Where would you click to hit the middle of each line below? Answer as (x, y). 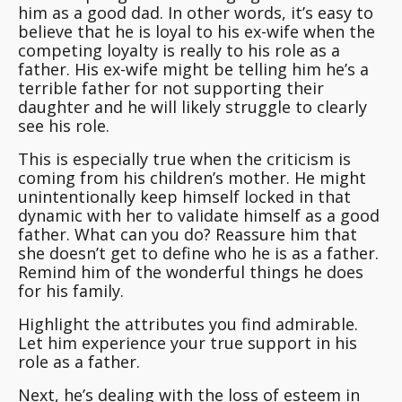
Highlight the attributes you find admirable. (188, 324)
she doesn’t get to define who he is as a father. (198, 253)
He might (330, 178)
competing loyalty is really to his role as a (179, 51)
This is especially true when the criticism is (184, 159)
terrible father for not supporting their (171, 88)
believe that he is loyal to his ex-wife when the (197, 32)
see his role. (64, 126)
